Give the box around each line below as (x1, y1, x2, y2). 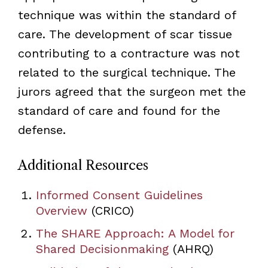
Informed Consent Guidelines (35, 187, 203, 202)
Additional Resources (17, 157, 148, 173)
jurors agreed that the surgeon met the (17, 84, 246, 99)
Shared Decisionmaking (35, 241, 169, 256)
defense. (17, 122, 66, 137)
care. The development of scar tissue (17, 26, 232, 41)
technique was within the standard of (17, 7, 236, 22)
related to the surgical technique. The (17, 65, 236, 80)
